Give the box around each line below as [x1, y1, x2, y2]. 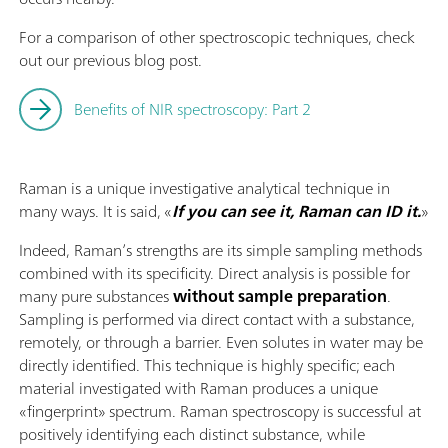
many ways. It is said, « [19, 196, 172, 225]
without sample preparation [173, 281, 387, 310]
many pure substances [19, 281, 173, 310]
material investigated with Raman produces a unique [19, 373, 378, 402]
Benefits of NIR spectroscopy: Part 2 [74, 94, 311, 123]
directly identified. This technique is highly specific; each [19, 350, 395, 379]
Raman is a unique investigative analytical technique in [19, 173, 390, 202]
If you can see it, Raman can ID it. [172, 196, 421, 225]
